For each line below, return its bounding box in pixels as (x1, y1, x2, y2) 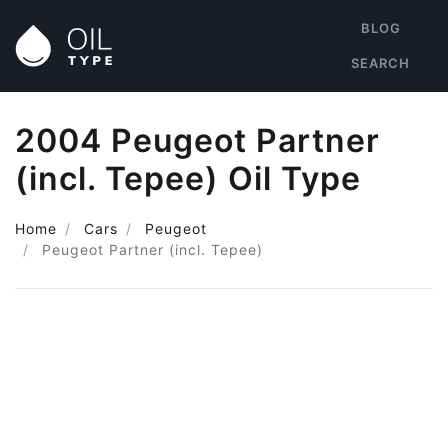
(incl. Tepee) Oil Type (15, 159, 361, 198)
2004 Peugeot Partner (15, 121, 380, 160)
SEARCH (351, 55, 410, 71)
